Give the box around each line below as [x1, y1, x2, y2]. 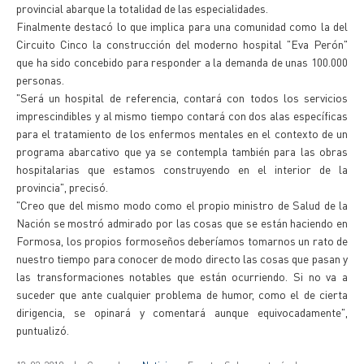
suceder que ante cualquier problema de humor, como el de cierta [16, 287, 348, 301]
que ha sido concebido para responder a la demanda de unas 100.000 [16, 54, 348, 69]
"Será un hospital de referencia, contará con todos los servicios [16, 90, 348, 105]
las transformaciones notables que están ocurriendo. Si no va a [16, 269, 348, 284]
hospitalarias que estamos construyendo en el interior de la [16, 162, 348, 176]
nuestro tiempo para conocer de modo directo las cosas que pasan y [16, 251, 348, 266]
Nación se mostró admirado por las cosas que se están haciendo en [16, 215, 348, 230]
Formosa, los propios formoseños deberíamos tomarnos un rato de [16, 233, 348, 248]
